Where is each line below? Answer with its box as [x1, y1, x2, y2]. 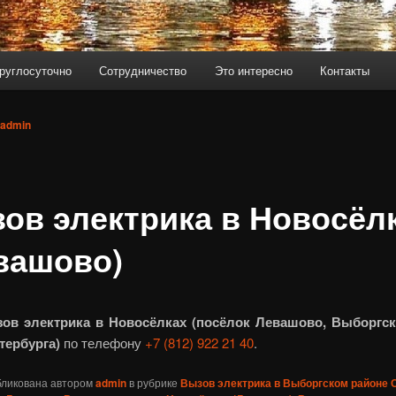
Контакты [320, 62, 370, 80]
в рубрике [126, 375, 180, 391]
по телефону [59, 332, 145, 352]
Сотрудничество [99, 62, 187, 80]
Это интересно [214, 62, 293, 80]
